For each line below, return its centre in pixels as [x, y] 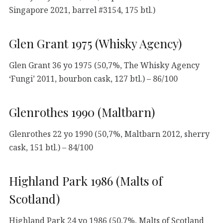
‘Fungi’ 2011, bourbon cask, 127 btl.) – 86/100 [93, 78]
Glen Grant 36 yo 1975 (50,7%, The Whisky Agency [104, 65]
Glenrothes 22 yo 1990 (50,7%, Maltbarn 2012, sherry [109, 134]
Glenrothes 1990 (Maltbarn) [82, 112]
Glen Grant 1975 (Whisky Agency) [95, 43]
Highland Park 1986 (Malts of [86, 180]
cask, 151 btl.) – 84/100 [51, 147]
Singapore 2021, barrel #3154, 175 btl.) [82, 10]
